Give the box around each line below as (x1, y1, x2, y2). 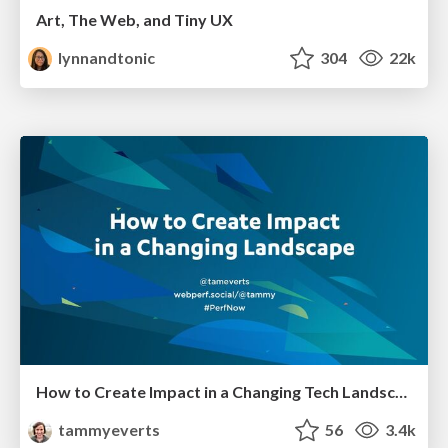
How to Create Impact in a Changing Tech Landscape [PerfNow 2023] (395, 382, 407, 402)
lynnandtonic (55, 47, 156, 67)
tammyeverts (55, 420, 161, 440)
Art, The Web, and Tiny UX (36, 9, 233, 29)
